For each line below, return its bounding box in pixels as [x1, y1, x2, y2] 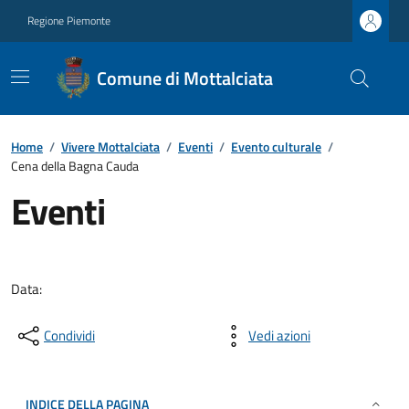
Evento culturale [231, 137, 321, 156]
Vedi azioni [248, 325, 310, 346]
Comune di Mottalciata [97, 64, 273, 92]
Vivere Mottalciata [61, 137, 160, 156]
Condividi [44, 325, 95, 346]
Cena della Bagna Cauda [11, 156, 139, 175]
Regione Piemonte [27, 12, 110, 29]
